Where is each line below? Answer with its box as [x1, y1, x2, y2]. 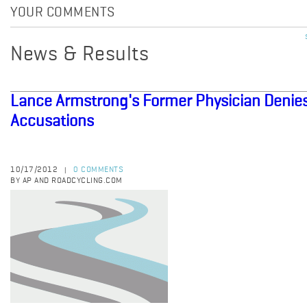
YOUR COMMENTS [10, 6, 115, 20]
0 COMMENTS [73, 166, 123, 174]
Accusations [10, 113, 94, 130]
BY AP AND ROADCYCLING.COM [10, 177, 123, 185]
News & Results [10, 45, 149, 65]
